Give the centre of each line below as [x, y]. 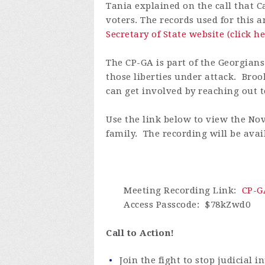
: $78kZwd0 [223, 205]
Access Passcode [160, 205]
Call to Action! [140, 233]
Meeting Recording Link [179, 191]
